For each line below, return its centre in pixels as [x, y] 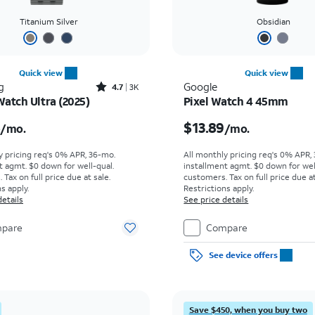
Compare [227, 227]
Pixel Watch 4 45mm [236, 101]
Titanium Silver [49, 21]
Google [201, 86]
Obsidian [274, 21]
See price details [216, 199]
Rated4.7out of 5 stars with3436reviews [128, 87]
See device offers [243, 255]
